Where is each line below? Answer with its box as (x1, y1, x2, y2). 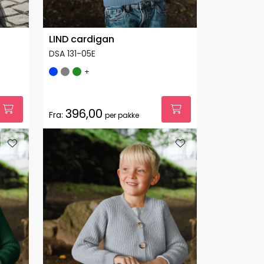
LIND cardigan (49, 32, 114, 46)
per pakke (105, 110, 139, 120)
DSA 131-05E (49, 47, 95, 60)
